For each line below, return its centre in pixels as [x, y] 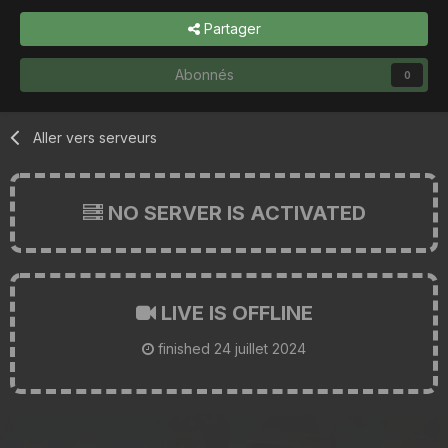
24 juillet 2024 [260, 348]
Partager [230, 28]
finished [184, 348]
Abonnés [204, 74]
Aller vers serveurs [95, 137]
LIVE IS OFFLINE [234, 312]
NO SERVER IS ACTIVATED [234, 212]
